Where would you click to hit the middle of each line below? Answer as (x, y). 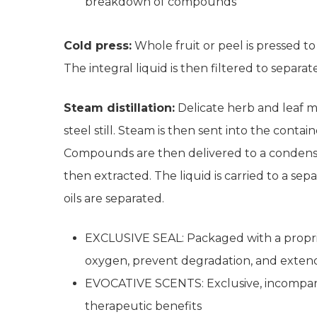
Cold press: (98, 46)
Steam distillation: (119, 108)
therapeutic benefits (143, 306)
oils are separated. (114, 198)
